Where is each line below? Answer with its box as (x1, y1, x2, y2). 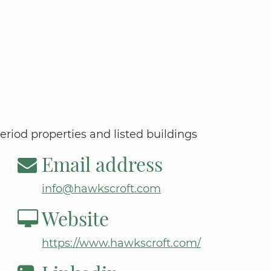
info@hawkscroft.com (42, 182, 161, 196)
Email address (42, 151, 163, 177)
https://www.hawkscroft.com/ (42, 237, 201, 250)
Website (42, 205, 109, 232)
